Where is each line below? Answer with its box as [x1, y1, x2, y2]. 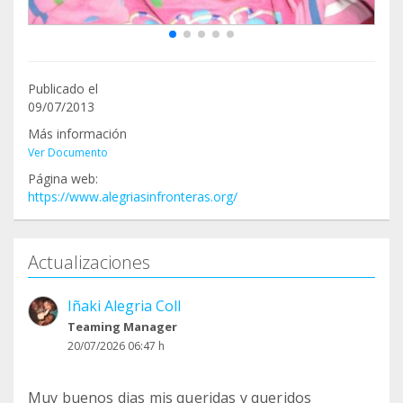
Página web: [28, 170, 98, 188]
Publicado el [28, 80, 98, 98]
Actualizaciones [28, 250, 150, 275]
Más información [28, 125, 127, 143]
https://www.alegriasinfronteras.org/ [28, 188, 237, 206]
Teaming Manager [67, 318, 177, 336]
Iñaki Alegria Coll [67, 296, 181, 317]
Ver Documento [28, 145, 108, 161]
